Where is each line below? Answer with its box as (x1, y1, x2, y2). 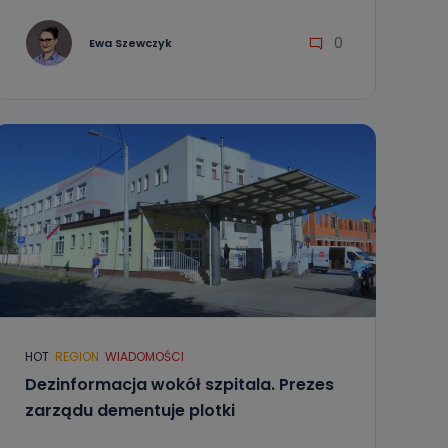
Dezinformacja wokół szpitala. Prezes (24, 373, 334, 396)
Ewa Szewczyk (88, 34, 172, 51)
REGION (54, 348, 99, 365)
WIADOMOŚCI (104, 348, 184, 365)
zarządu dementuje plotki (24, 399, 235, 422)
